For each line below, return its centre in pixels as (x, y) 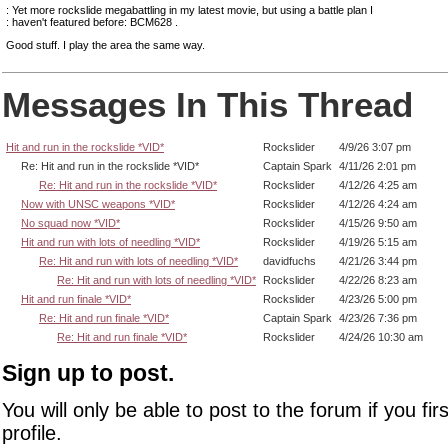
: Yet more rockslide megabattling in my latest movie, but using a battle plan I (189, 10)
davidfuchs (289, 260)
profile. (32, 433)
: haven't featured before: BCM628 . (92, 22)
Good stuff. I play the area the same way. (105, 44)
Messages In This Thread (207, 105)
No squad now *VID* (70, 222)
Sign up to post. (88, 372)
